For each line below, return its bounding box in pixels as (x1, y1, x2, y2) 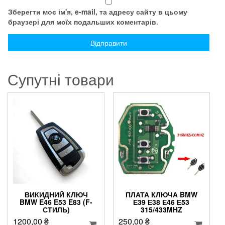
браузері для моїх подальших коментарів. (8, 16, 158, 27)
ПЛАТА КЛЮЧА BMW (125, 189, 197, 200)
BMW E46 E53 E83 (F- (20, 197, 93, 207)
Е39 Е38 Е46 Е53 (133, 197, 190, 207)
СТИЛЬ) (42, 204, 70, 215)
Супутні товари (8, 68, 114, 90)
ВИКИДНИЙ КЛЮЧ (24, 189, 88, 200)
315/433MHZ (140, 204, 182, 215)
